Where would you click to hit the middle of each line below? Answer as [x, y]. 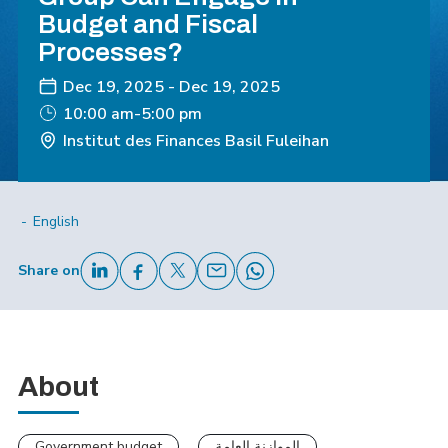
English [55, 221]
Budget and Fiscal [147, 24]
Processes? [110, 52]
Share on [48, 270]
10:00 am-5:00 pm [132, 114]
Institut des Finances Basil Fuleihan [195, 141]
